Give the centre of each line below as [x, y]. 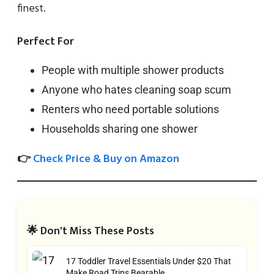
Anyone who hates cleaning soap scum [136, 89]
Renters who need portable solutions [130, 109]
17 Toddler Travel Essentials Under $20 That [149, 261]
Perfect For [46, 41]
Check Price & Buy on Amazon [106, 159]
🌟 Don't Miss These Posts [91, 231]
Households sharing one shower [120, 128]
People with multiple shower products [133, 70]
